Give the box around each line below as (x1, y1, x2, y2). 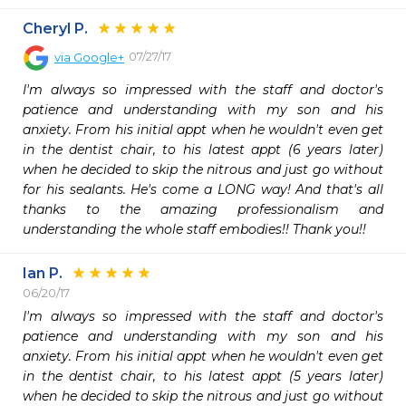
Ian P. (23, 265, 63, 282)
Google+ (73, 50, 124, 64)
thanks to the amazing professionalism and (23, 201, 383, 217)
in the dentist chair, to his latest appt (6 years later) (23, 141, 383, 158)
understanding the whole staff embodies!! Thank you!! (23, 221, 366, 237)
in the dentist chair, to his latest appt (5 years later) (23, 368, 383, 384)
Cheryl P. (23, 20, 88, 37)
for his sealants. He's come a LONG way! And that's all (23, 181, 383, 198)
